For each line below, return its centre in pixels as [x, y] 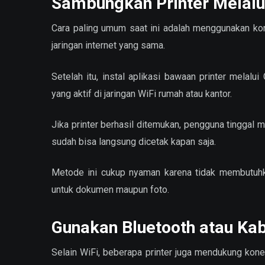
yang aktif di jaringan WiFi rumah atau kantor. [142, 93]
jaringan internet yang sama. [108, 46]
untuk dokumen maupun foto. [110, 189]
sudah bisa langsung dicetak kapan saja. [134, 141]
